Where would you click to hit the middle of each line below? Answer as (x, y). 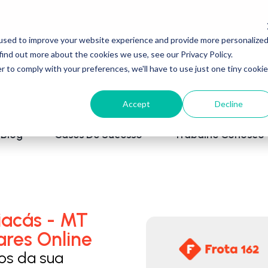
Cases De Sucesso (98, 134)
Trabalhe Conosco (219, 134)
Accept (137, 103)
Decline (229, 103)
